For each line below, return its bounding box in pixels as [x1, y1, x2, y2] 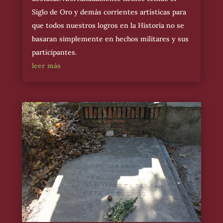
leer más [31, 61, 61, 70]
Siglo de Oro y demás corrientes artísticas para [31, 7, 186, 16]
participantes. [31, 48, 77, 57]
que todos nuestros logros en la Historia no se [31, 21, 184, 30]
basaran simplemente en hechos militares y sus [31, 34, 189, 43]
